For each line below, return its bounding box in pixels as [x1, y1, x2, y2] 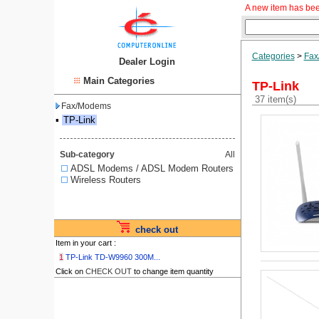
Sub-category [59, 150, 115, 159]
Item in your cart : [55, 239, 116, 247]
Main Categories [83, 75, 155, 86]
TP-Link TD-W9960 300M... [65, 253, 160, 261]
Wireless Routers [70, 174, 141, 185]
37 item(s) [251, 94, 296, 105]
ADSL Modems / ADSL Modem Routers [70, 163, 234, 174]
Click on [55, 267, 85, 276]
